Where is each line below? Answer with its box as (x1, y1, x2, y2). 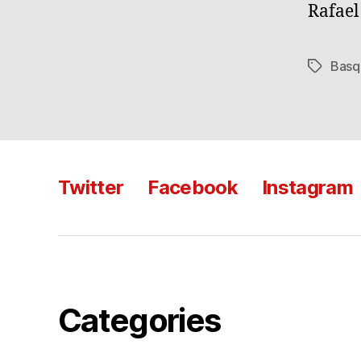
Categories (58, 301, 221, 341)
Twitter (58, 176, 124, 200)
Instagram (262, 176, 354, 200)
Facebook (147, 176, 239, 200)
